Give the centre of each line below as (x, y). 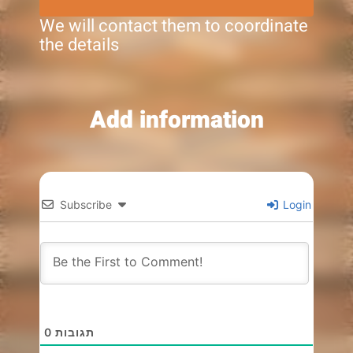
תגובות (75, 333)
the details (79, 45)
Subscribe (86, 205)
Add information (176, 121)
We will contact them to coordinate (174, 26)
